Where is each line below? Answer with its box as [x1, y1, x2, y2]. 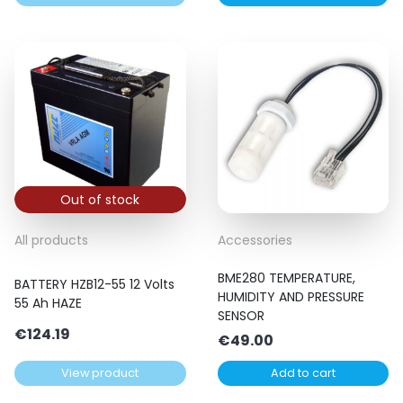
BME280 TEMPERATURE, [217, 269, 355, 288]
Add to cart [270, 365, 336, 381]
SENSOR [217, 307, 264, 326]
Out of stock [60, 191, 140, 210]
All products [14, 231, 88, 250]
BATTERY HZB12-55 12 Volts [14, 275, 175, 294]
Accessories [217, 231, 292, 250]
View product [61, 365, 139, 381]
